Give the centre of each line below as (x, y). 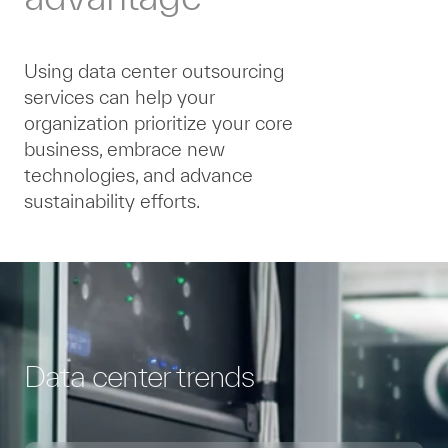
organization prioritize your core (158, 122)
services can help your (119, 96)
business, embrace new (124, 148)
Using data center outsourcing (154, 70)
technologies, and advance (138, 174)
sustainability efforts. (112, 200)
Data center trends (139, 375)
